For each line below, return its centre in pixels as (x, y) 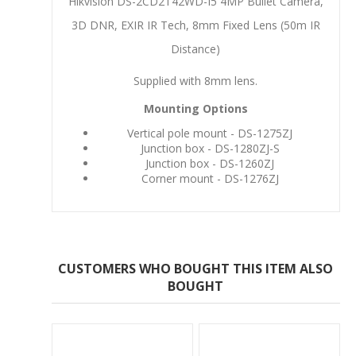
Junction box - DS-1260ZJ (210, 163)
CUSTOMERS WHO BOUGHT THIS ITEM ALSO (196, 269)
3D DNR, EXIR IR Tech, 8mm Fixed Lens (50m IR (195, 25)
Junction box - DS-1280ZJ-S (210, 148)
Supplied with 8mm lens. (196, 81)
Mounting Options (195, 108)
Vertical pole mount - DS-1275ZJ (210, 133)
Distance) (196, 49)
